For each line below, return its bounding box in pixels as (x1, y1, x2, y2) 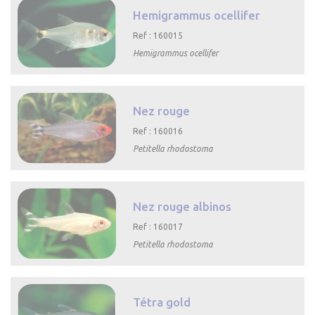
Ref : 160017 (133, 221, 184, 231)
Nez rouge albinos (133, 199, 232, 213)
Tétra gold (133, 295, 191, 309)
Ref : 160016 (133, 126, 184, 136)
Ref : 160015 (133, 30, 184, 40)
